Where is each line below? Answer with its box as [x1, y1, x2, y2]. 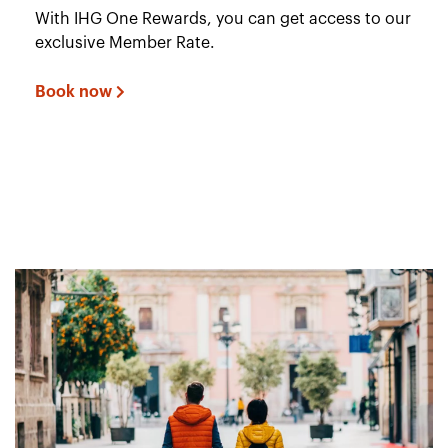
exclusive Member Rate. [35, 35, 215, 51]
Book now [35, 84, 112, 100]
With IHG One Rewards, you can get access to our [35, 11, 411, 27]
